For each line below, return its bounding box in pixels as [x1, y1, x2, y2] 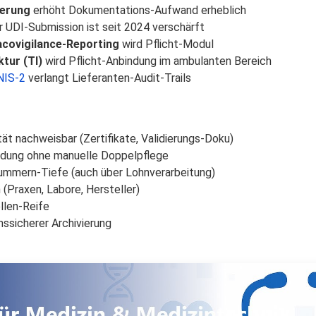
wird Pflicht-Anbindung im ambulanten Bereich [42, 54, 272, 68]
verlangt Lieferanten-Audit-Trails [25, 71, 191, 85]
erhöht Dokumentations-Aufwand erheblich [30, 3, 246, 17]
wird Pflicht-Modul [119, 37, 214, 51]
